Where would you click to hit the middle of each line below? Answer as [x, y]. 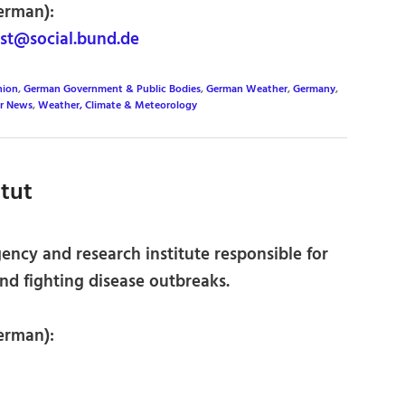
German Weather [247, 89]
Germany [314, 89]
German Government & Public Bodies [112, 89]
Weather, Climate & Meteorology [118, 105]
